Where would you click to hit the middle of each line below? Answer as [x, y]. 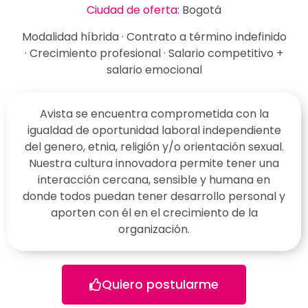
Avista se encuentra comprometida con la [154, 113]
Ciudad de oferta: [134, 10]
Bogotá [202, 10]
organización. [154, 229]
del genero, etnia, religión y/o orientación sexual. [154, 146]
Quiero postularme [160, 284]
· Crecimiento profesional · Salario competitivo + [154, 53]
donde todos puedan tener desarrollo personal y [154, 196]
